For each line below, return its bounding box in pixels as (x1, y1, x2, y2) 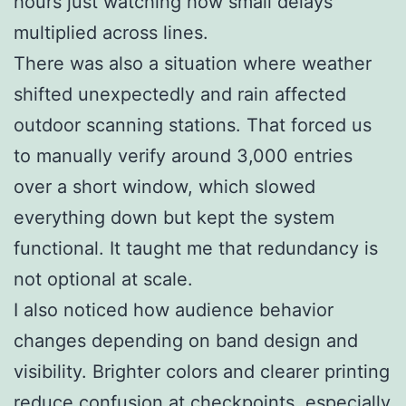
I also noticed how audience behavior (14, 298, 333, 321)
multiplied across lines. (14, 21, 208, 43)
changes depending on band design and (14, 329, 358, 352)
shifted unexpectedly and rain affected (14, 82, 346, 105)
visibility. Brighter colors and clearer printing (14, 360, 390, 382)
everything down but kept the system (14, 206, 334, 228)
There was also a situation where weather (14, 52, 372, 74)
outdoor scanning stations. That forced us (14, 113, 372, 136)
